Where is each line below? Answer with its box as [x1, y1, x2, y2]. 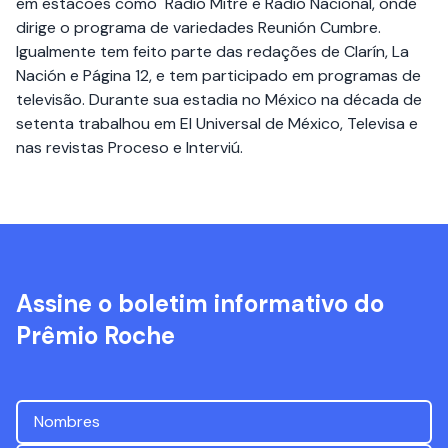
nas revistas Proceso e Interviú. [16, 137, 243, 158]
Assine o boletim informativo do [16, 288, 384, 319]
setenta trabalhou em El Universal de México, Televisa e [16, 113, 418, 134]
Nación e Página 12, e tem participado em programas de [16, 65, 421, 86]
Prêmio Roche [16, 320, 175, 351]
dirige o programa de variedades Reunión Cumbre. [16, 17, 381, 38]
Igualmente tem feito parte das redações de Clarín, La [16, 41, 409, 62]
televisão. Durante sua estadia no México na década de [16, 89, 422, 110]
